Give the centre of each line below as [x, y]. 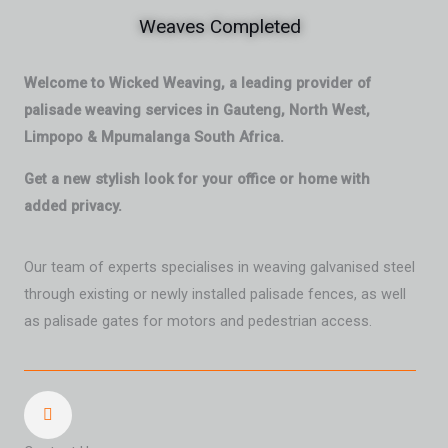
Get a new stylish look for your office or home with [197, 178]
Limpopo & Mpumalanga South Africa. [154, 137]
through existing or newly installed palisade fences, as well [215, 294]
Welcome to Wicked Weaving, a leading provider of [197, 83]
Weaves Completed [220, 27]
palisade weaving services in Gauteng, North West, [197, 110]
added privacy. [73, 205]
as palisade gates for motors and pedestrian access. [198, 321]
